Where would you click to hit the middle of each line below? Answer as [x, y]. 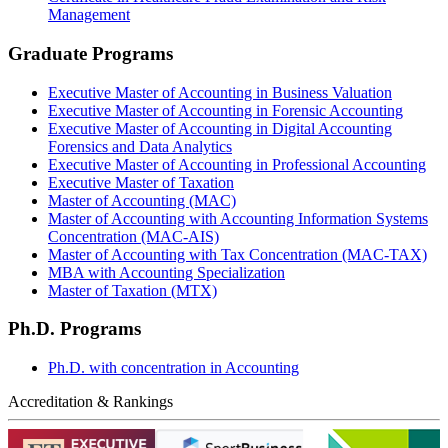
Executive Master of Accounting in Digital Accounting [220, 128]
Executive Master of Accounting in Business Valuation [220, 92]
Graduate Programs [90, 53]
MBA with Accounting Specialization [166, 272]
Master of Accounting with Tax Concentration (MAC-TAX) [237, 254]
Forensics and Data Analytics [140, 146]
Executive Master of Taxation [141, 182]
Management [89, 15]
